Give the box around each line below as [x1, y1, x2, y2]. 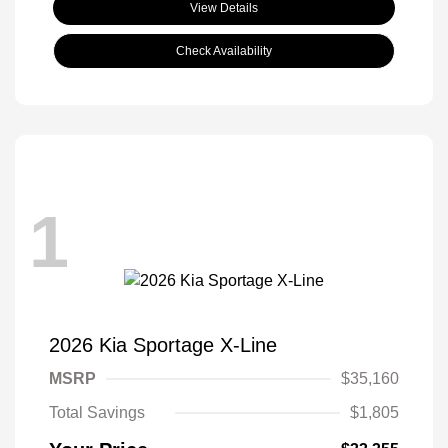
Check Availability [176, 44, 272, 58]
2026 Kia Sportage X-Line [49, 334, 277, 356]
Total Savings [49, 404, 145, 421]
